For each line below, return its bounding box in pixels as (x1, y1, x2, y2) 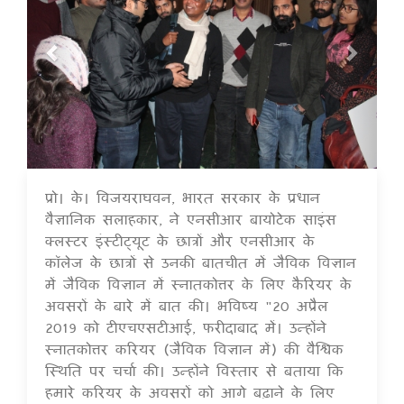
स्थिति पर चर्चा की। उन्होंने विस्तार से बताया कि (45, 357, 344, 384)
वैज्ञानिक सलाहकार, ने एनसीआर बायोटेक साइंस (45, 206, 336, 233)
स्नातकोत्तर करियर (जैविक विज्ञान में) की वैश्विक (45, 335, 344, 363)
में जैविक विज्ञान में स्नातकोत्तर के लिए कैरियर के (45, 271, 352, 298)
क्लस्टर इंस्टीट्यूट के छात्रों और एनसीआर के (45, 227, 315, 254)
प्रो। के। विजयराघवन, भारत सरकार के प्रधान (45, 184, 320, 211)
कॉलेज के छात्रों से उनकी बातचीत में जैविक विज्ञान (45, 249, 356, 276)
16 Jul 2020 (302, 189, 362, 204)
